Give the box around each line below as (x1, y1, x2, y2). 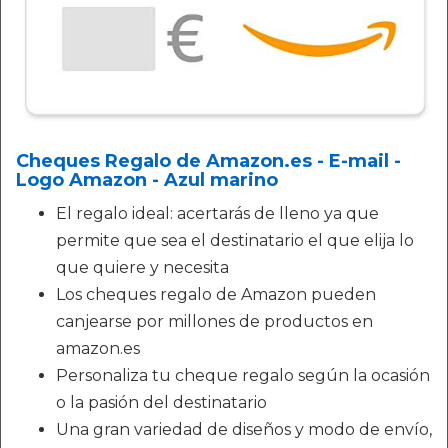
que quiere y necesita (56, 258, 229, 277)
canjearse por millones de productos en (56, 312, 373, 331)
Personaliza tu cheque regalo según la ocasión (56, 366, 430, 385)
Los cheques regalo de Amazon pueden (56, 285, 376, 304)
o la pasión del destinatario (56, 393, 267, 412)
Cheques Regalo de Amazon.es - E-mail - (16, 150, 401, 172)
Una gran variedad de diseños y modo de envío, (56, 420, 432, 439)
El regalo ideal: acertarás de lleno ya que (56, 204, 379, 223)
